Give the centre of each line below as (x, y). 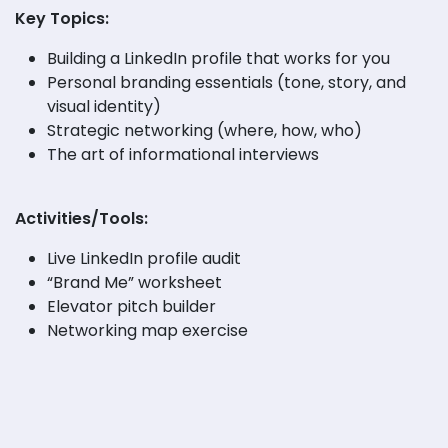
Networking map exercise (147, 330)
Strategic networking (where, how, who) (206, 130)
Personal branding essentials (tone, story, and (226, 82)
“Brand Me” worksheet (134, 282)
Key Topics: (62, 18)
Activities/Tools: (81, 218)
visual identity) (104, 106)
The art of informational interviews (183, 154)
